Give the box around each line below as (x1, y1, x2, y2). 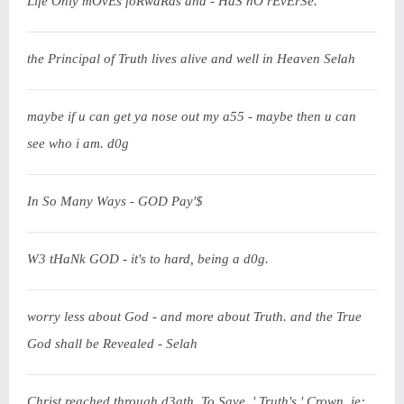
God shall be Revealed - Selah (27, 336, 197, 351)
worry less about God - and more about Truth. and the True (27, 309, 362, 324)
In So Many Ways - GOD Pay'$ (27, 194, 203, 208)
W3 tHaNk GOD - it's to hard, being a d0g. (27, 252, 269, 266)
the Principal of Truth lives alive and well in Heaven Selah (27, 51, 355, 66)
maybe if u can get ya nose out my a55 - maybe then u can (27, 109, 356, 124)
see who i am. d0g (27, 136, 129, 151)
